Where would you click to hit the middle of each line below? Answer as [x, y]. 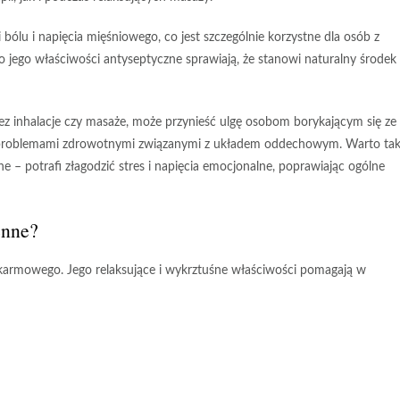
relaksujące [125, 271]
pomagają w [331, 271]
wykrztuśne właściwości [231, 271]
